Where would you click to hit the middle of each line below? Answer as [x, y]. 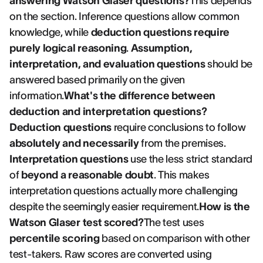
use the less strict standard [190, 159]
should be [229, 64]
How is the [224, 207]
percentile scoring [55, 238]
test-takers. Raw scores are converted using [111, 254]
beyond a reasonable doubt [88, 175]
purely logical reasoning [68, 48]
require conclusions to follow [178, 127]
